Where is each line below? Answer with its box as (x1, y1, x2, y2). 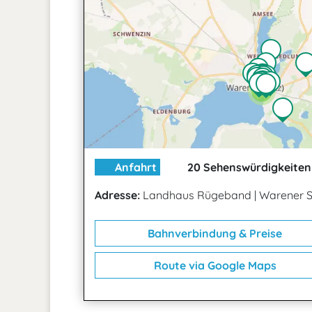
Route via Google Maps (150, 258, 276, 272)
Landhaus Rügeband (140, 188, 254, 202)
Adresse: (95, 188, 140, 202)
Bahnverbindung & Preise (145, 226, 282, 240)
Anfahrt (112, 160, 157, 174)
